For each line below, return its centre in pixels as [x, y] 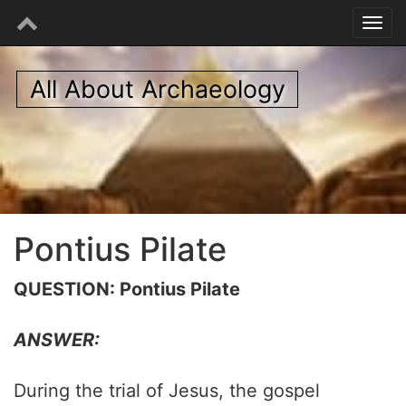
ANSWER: [57, 340]
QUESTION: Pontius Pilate [127, 289]
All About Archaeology [157, 89]
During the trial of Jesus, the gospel [167, 391]
